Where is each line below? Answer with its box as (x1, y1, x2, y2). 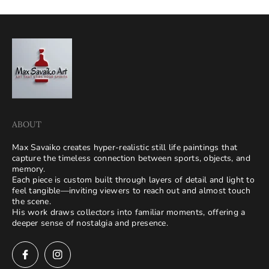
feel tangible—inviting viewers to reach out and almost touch (12, 185, 250, 196)
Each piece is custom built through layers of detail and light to (12, 174, 255, 186)
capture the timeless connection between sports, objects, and (12, 153, 250, 164)
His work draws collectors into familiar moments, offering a (12, 207, 246, 218)
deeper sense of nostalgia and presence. (12, 217, 168, 229)
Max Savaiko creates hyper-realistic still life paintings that (12, 142, 238, 153)
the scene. (12, 196, 51, 207)
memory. (12, 163, 45, 175)
